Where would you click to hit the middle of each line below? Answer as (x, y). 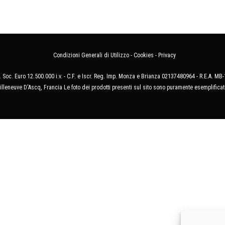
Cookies (144, 55)
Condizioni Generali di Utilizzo (91, 55)
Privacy (167, 55)
